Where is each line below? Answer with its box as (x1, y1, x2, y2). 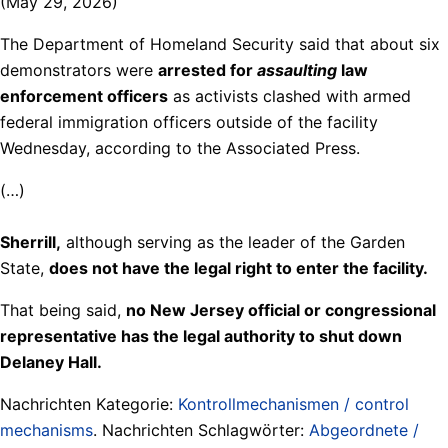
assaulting (257, 59, 337, 80)
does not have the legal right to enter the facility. (49, 257, 428, 278)
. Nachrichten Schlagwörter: (93, 419, 309, 440)
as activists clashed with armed (168, 85, 411, 106)
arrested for (158, 59, 257, 80)
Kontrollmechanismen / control (178, 393, 409, 414)
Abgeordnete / (309, 419, 419, 440)
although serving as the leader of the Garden (61, 231, 405, 252)
